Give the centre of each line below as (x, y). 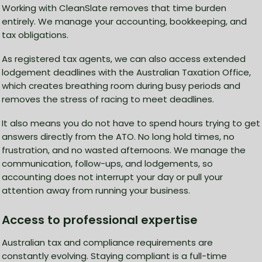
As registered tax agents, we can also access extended (124, 59)
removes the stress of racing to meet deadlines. (108, 99)
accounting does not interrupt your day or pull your (112, 177)
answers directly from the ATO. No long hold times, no (118, 137)
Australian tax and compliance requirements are (107, 243)
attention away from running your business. (96, 191)
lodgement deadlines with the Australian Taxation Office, (126, 73)
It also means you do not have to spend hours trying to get (131, 123)
